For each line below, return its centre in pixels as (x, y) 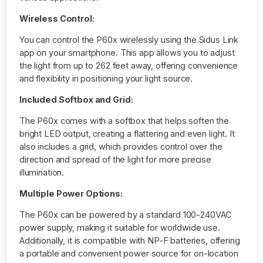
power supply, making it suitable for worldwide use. (120, 227)
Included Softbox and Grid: (76, 99)
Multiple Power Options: (71, 193)
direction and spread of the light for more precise (115, 159)
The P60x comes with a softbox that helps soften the (124, 120)
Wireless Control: (57, 18)
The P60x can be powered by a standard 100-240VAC (126, 214)
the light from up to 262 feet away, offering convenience (129, 65)
